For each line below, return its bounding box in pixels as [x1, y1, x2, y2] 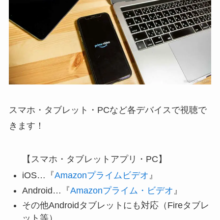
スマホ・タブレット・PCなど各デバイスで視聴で [8, 105, 207, 115]
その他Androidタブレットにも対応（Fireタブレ [22, 200, 209, 211]
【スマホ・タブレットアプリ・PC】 [22, 154, 167, 164]
